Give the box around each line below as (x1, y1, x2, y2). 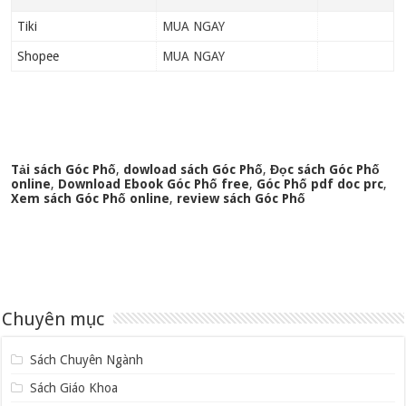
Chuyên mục (2, 308, 105, 331)
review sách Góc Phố (177, 191, 306, 207)
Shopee (16, 49, 59, 64)
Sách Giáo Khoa (29, 381, 118, 396)
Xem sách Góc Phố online (11, 191, 170, 207)
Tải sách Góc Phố (11, 162, 117, 178)
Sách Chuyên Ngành (29, 353, 143, 368)
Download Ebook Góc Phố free (58, 177, 250, 192)
